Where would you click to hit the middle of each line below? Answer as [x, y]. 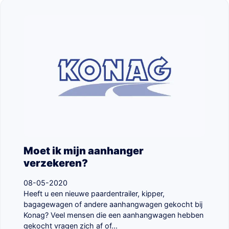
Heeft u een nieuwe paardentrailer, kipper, [94, 193]
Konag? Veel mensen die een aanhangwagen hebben [113, 215]
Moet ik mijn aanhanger [84, 151]
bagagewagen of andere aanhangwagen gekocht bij [113, 204]
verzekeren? [56, 163]
